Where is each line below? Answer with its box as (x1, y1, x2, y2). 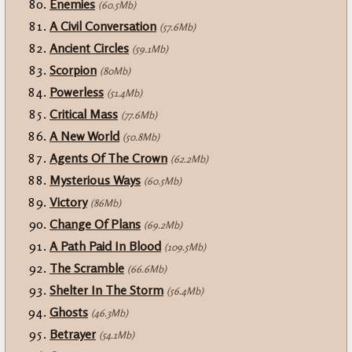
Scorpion (49, 62, 97, 79)
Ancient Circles (49, 40, 129, 57)
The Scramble (49, 260, 124, 277)
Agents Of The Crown (49, 150, 167, 167)
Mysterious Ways (49, 172, 141, 189)
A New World (49, 128, 119, 145)
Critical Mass (49, 106, 118, 123)
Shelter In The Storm (49, 282, 163, 299)
